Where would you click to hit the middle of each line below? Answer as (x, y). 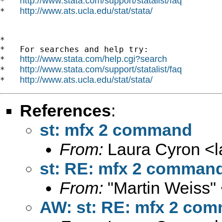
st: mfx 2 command (116, 130)
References (65, 110)
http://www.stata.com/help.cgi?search (93, 59)
